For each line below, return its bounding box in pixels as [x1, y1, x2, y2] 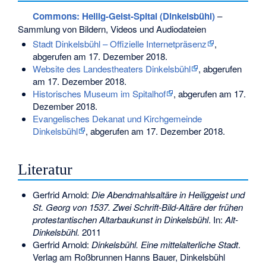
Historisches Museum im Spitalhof [32, 87, 166, 100]
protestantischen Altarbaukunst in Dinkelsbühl [32, 213, 208, 226]
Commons [32, 9, 77, 23]
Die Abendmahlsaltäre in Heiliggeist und [91, 188, 245, 201]
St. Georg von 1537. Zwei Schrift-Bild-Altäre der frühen [32, 200, 243, 213]
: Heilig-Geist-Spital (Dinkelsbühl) [76, 9, 215, 23]
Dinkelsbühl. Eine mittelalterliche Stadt [91, 237, 238, 251]
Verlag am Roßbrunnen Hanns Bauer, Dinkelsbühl [32, 250, 225, 263]
